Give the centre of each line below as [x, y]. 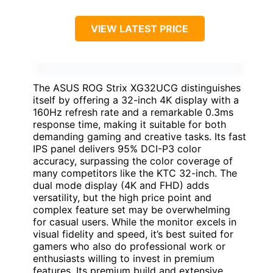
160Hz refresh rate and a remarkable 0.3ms [133, 112]
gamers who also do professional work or [129, 246]
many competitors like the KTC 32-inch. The [135, 173]
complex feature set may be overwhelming [132, 209]
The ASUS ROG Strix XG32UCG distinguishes [137, 87]
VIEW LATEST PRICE [140, 28]
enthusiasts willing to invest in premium [124, 258]
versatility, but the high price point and [122, 197]
